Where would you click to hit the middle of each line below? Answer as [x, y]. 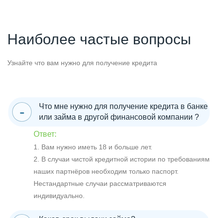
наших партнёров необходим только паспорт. [106, 171]
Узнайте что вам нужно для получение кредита [82, 63]
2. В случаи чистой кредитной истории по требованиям [122, 159]
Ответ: [45, 134]
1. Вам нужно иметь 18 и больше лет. [93, 147]
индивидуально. [59, 195]
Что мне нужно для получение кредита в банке [123, 106]
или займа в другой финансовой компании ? [119, 117]
